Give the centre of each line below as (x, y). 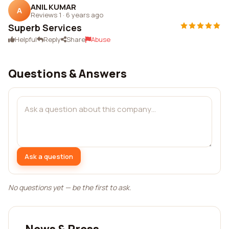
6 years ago (85, 15)
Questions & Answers (67, 74)
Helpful (26, 39)
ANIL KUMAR (53, 7)
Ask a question (49, 156)
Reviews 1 (46, 15)
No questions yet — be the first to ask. (70, 187)
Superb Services (45, 28)
